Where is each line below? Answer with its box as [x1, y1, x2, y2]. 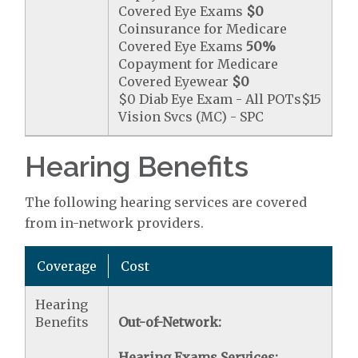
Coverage [37, 258, 97, 274]
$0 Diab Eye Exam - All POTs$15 [118, 91, 322, 107]
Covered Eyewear [118, 74, 233, 89]
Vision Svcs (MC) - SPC [118, 109, 265, 125]
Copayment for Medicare [118, 56, 279, 72]
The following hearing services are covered [25, 194, 308, 210]
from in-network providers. [25, 215, 205, 231]
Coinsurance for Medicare [118, 21, 288, 37]
